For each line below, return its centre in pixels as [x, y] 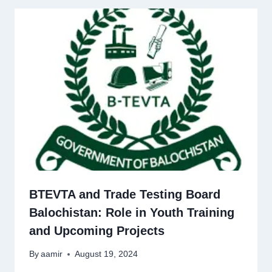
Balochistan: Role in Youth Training [132, 212]
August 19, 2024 [107, 254]
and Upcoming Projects [97, 230]
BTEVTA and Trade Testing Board [125, 194]
